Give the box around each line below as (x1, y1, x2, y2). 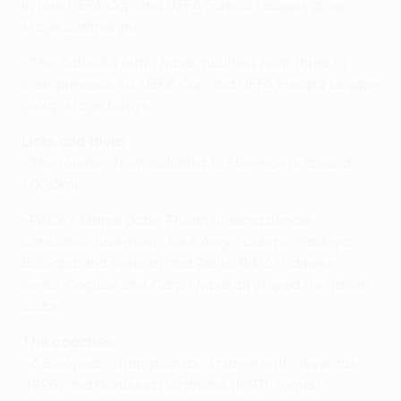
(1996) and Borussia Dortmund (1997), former (21, 376, 321, 393)
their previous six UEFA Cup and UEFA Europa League (21, 75, 379, 92)
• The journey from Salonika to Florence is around (21, 154, 352, 171)
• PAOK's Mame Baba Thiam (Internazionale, (21, 211, 315, 228)
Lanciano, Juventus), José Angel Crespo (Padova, (21, 233, 354, 250)
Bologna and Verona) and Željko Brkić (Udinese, (21, 254, 338, 271)
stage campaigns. (21, 18, 143, 35)
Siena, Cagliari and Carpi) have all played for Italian (21, 276, 369, 293)
